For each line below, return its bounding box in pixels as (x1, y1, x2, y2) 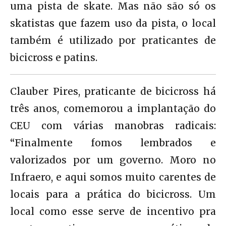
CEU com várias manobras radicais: (10, 119, 216, 132)
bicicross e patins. (10, 51, 97, 64)
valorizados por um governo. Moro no (10, 153, 216, 166)
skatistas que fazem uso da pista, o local (10, 17, 216, 29)
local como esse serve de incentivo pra (10, 205, 216, 217)
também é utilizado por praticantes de (10, 34, 216, 46)
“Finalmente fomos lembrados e (10, 136, 216, 149)
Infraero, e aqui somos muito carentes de (10, 171, 216, 183)
